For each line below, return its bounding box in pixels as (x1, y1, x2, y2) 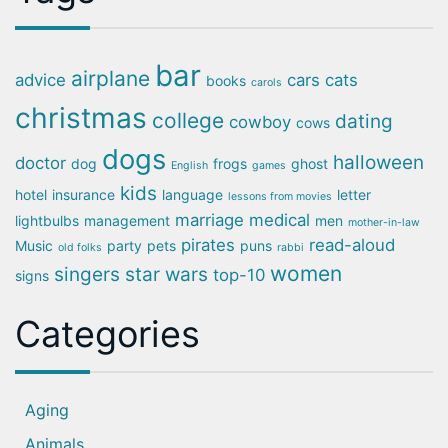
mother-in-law (348, 216, 420, 230)
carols (251, 76, 282, 90)
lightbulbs (15, 212, 79, 230)
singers (54, 263, 120, 287)
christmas (15, 101, 147, 136)
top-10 (213, 265, 265, 286)
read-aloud (309, 235, 395, 256)
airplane (71, 66, 150, 92)
